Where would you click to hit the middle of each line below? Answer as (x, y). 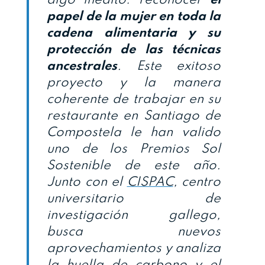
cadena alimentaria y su (134, 33)
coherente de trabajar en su (134, 99)
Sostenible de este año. (134, 165)
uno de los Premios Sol (134, 149)
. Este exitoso (169, 66)
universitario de (134, 198)
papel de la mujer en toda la (134, 16)
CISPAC (150, 182)
